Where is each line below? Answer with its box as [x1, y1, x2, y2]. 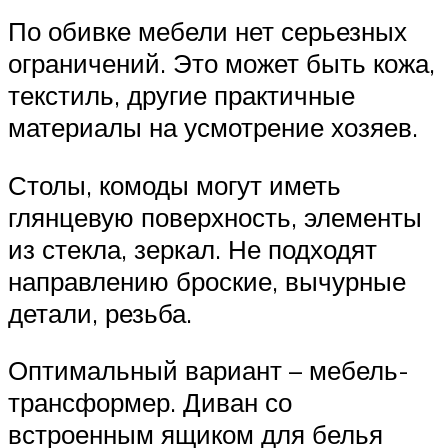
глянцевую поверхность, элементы [8, 200, 422, 233]
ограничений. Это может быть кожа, [8, 47, 435, 80]
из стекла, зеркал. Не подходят [8, 232, 377, 265]
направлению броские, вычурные [8, 264, 406, 297]
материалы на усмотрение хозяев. [8, 111, 418, 144]
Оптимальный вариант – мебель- [8, 354, 409, 387]
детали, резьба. [8, 296, 192, 329]
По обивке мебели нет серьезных [8, 15, 407, 48]
